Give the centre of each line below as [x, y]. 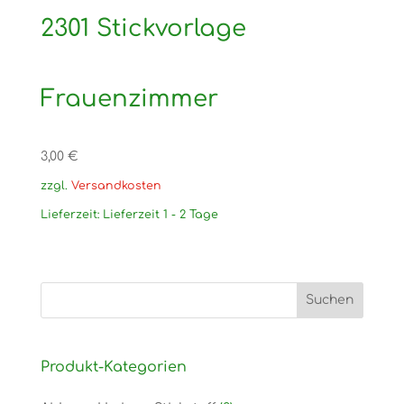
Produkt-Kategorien [113, 367]
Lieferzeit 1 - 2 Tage [160, 215]
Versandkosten [116, 186]
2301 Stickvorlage [143, 29]
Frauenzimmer [129, 99]
